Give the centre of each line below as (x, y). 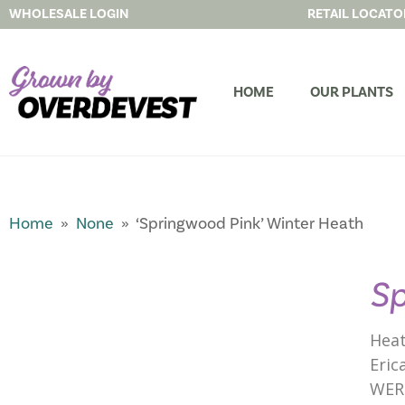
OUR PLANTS (352, 92)
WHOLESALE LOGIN (69, 14)
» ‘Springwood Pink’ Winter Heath (239, 224)
